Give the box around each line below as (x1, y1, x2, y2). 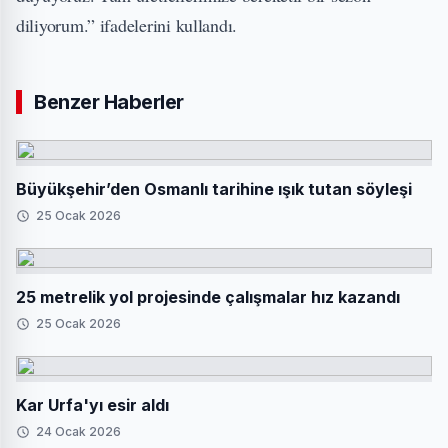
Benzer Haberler (34, 90, 184, 114)
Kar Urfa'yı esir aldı (16, 395, 169, 415)
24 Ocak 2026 (36, 424, 121, 439)
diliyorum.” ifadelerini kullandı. (16, 13, 238, 37)
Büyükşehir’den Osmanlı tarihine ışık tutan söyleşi (16, 179, 412, 199)
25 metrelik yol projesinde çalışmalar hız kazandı (16, 287, 400, 307)
